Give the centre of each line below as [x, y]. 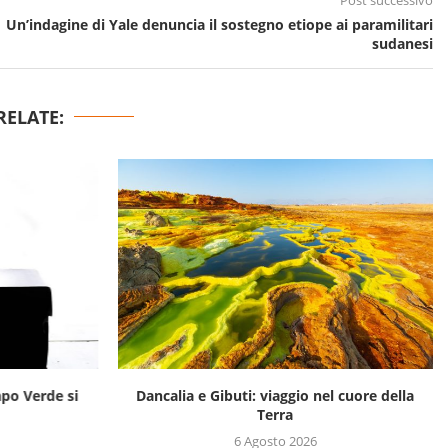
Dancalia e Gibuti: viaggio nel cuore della [275, 396]
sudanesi [402, 44]
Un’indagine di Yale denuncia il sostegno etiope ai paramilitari [219, 25]
